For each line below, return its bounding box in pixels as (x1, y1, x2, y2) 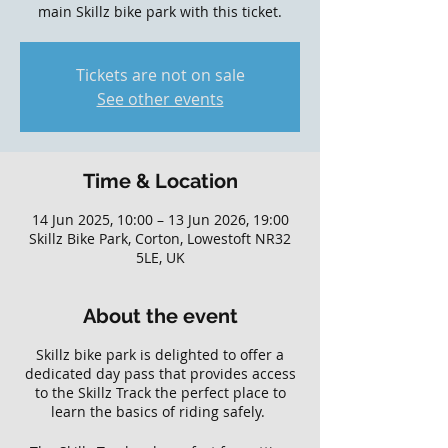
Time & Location (82, 169, 238, 193)
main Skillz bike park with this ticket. (38, 2, 282, 21)
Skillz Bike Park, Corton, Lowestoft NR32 (29, 229, 291, 248)
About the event (82, 304, 238, 328)
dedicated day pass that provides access (24, 364, 296, 383)
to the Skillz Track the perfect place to (34, 383, 286, 402)
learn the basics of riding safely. (51, 402, 269, 421)
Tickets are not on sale (75, 64, 245, 86)
